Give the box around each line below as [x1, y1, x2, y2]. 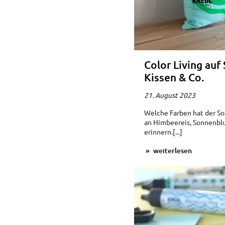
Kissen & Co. [144, 70, 204, 84]
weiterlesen [151, 146, 192, 156]
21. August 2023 [144, 90, 195, 100]
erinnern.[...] [144, 127, 182, 137]
